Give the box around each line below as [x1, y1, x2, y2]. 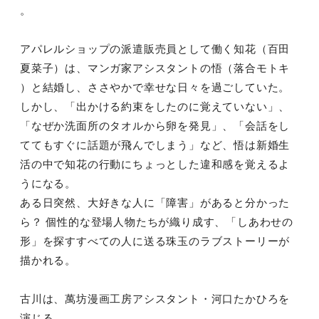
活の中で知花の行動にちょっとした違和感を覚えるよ [20, 158, 291, 171]
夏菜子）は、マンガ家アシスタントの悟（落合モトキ [20, 62, 291, 75]
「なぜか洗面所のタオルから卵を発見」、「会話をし [20, 120, 291, 132]
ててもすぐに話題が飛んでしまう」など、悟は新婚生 [20, 139, 291, 152]
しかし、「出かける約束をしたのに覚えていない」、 [20, 100, 291, 113]
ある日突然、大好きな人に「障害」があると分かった [20, 197, 291, 209]
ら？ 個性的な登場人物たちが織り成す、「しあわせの [20, 216, 293, 229]
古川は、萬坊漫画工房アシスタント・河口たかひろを [20, 293, 291, 305]
